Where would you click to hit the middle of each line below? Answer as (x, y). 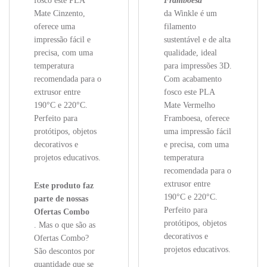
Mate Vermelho (189, 105)
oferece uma (55, 27)
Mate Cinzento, (60, 14)
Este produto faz (64, 186)
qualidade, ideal (190, 53)
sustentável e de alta (197, 40)
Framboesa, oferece (196, 119)
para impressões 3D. (198, 66)
